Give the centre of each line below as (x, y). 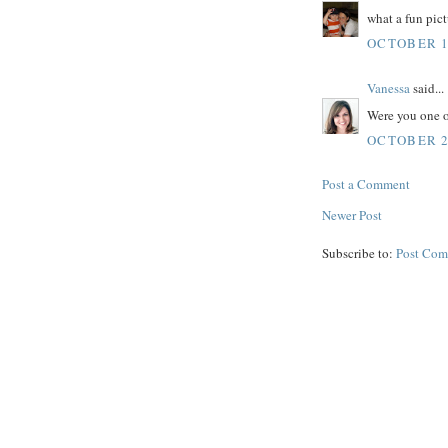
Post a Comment (366, 184)
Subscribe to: (359, 253)
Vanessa (388, 88)
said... (427, 88)
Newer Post (352, 215)
